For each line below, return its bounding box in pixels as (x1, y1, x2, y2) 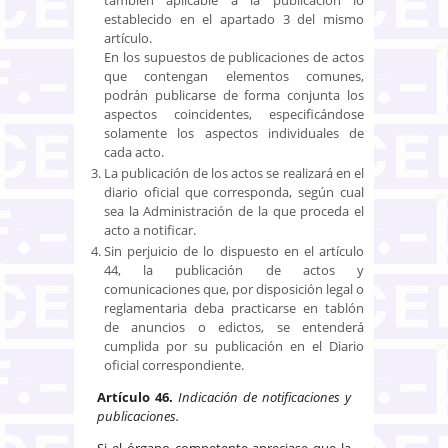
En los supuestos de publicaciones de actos (104, 47, 364, 66)
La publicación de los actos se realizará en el (104, 163, 364, 182)
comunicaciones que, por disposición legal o (104, 279, 364, 298)
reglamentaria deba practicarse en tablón (104, 298, 364, 317)
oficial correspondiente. (104, 355, 244, 374)
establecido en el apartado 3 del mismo (104, 9, 364, 28)
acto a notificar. (104, 220, 196, 239)
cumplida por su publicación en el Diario (104, 336, 364, 355)
